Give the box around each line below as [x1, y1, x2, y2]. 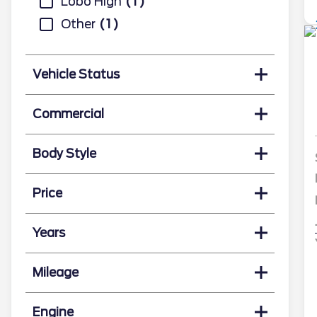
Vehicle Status [33, 67, 120, 81]
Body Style [33, 146, 96, 161]
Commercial [33, 106, 104, 121]
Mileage [33, 265, 79, 279]
